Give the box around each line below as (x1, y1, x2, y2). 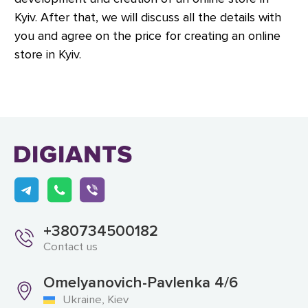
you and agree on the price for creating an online (14, 28, 280, 44)
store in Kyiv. (14, 47, 81, 63)
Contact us (43, 239, 98, 254)
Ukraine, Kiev (62, 292, 129, 307)
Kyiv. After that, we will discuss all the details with (14, 10, 281, 25)
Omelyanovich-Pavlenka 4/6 (43, 272, 238, 292)
